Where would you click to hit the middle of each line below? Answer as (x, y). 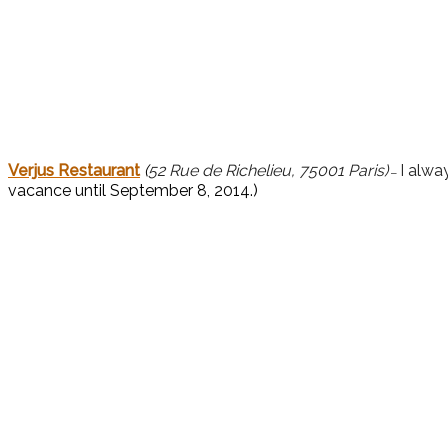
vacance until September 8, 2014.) (133, 191)
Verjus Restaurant (74, 171)
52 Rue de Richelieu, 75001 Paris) (268, 171)
